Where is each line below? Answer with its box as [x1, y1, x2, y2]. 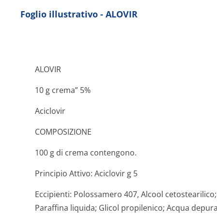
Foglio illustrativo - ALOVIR [20, 8, 138, 20]
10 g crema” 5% [35, 85, 91, 95]
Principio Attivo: [35, 168, 93, 179]
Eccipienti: [35, 189, 72, 200]
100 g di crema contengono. [35, 147, 137, 158]
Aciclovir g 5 [93, 168, 138, 179]
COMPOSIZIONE [35, 126, 92, 137]
